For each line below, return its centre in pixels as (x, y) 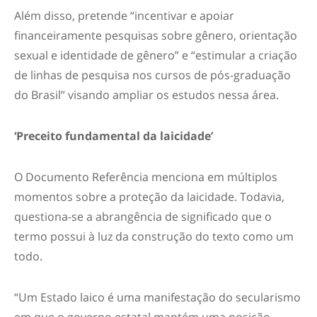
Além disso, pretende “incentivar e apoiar (124, 16)
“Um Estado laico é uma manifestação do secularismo (157, 297)
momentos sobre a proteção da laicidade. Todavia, (149, 197)
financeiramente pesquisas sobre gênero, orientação (156, 35)
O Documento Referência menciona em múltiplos (146, 177)
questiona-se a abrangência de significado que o (143, 217)
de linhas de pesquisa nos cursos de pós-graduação (152, 75)
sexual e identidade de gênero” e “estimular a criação (156, 55)
